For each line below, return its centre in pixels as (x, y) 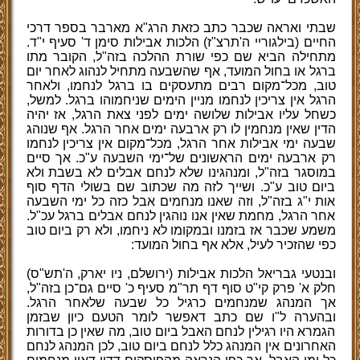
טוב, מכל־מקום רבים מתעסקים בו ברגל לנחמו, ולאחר (181, 86)
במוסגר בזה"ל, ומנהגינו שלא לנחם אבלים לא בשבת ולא (181, 172)
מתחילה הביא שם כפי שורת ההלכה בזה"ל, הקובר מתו (181, 57)
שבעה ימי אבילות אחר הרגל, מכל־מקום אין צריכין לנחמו (181, 143)
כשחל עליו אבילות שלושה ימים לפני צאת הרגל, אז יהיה (181, 115)
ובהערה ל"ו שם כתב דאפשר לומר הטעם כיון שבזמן (181, 317)
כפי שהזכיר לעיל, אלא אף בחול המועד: (233, 245)
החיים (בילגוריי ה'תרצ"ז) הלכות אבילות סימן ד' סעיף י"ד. (181, 42)
